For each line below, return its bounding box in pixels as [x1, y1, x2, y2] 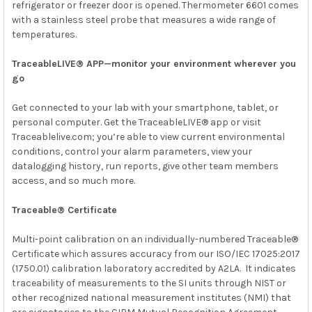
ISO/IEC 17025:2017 [215, 247, 300, 260]
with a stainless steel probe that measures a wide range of [11, 13, 276, 26]
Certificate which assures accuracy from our [11, 247, 214, 260]
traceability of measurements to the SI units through [11, 276, 252, 289]
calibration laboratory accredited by [51, 262, 216, 274]
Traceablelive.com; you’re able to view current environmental [11, 130, 285, 143]
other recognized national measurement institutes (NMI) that [11, 291, 291, 304]
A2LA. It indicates [217, 262, 296, 274]
